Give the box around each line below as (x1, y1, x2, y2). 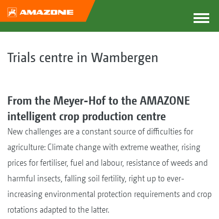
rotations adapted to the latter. (7, 204, 109, 215)
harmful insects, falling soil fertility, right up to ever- (7, 173, 184, 183)
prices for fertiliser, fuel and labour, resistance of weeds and (7, 157, 208, 168)
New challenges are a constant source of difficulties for (7, 126, 193, 136)
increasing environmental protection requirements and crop (7, 188, 212, 199)
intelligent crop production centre (7, 109, 166, 123)
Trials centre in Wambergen (7, 49, 158, 65)
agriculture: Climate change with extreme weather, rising (7, 141, 200, 152)
